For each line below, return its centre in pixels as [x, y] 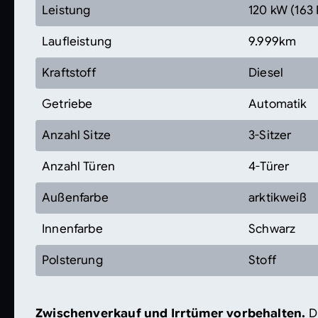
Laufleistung [77, 41]
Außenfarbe [75, 197]
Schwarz [272, 229]
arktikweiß [278, 197]
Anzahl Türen [79, 166]
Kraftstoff [69, 72]
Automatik [278, 104]
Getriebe [67, 104]
